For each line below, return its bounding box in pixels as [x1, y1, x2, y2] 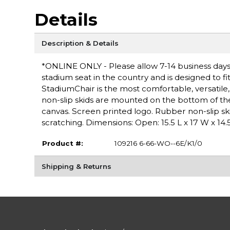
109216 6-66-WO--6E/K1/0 [114, 139, 202, 148]
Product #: [42, 139, 83, 148]
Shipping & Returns [41, 162, 111, 170]
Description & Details [41, 39, 119, 48]
